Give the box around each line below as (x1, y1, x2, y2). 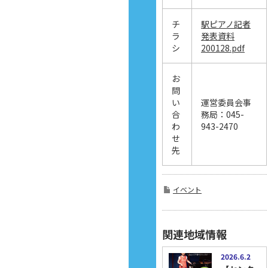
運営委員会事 (201, 96, 251, 108)
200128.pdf (201, 41, 245, 54)
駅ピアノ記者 (201, 17, 251, 30)
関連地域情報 (162, 226, 227, 242)
